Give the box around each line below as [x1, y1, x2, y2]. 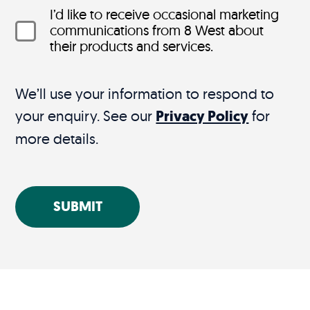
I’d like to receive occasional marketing [50, 6, 280, 24]
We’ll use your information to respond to [15, 84, 275, 103]
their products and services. [50, 37, 214, 55]
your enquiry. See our [15, 107, 156, 125]
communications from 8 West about [50, 21, 264, 39]
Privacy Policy [156, 107, 249, 127]
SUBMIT [53, 197, 102, 217]
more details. [15, 129, 99, 148]
